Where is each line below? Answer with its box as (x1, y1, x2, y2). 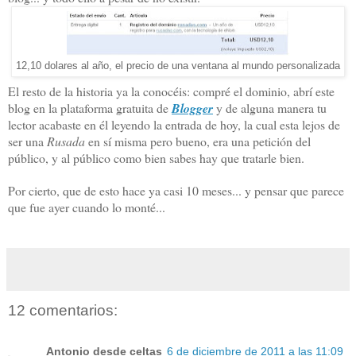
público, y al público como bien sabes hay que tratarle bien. (8, 149, 304, 166)
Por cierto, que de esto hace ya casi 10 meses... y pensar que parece (8, 182, 344, 199)
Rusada (47, 133, 88, 149)
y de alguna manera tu (216, 99, 327, 116)
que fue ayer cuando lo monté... (8, 199, 165, 215)
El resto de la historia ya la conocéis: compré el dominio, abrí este (8, 83, 335, 99)
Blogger (172, 99, 213, 117)
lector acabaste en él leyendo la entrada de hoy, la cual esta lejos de (8, 116, 340, 133)
